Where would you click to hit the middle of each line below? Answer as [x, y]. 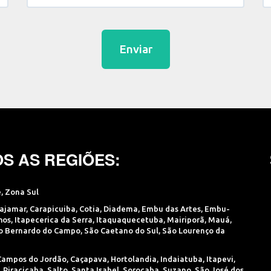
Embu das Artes [171, 209]
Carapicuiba [53, 209]
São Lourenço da [194, 230]
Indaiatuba [181, 259]
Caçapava [89, 259]
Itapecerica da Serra [54, 220]
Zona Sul [22, 191]
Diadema [121, 209]
